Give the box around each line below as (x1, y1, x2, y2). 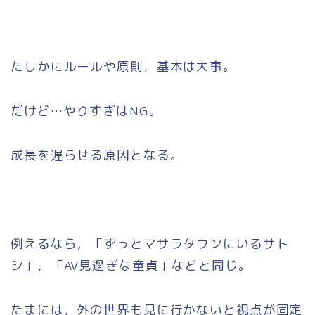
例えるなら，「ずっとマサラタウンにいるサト (11, 235, 290, 253)
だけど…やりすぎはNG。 (11, 102, 162, 120)
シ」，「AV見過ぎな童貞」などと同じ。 (11, 257, 252, 275)
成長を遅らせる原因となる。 (11, 146, 184, 165)
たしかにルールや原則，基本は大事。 (11, 58, 236, 76)
